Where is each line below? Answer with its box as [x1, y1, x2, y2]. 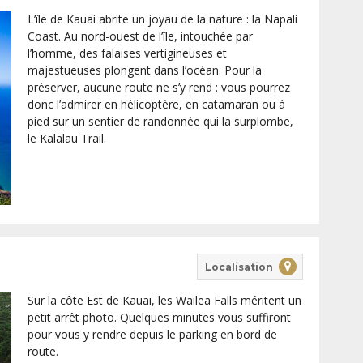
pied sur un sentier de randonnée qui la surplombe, [27, 113, 293, 130]
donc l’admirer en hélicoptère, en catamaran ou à [27, 96, 285, 113]
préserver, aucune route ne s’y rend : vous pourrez [27, 79, 290, 96]
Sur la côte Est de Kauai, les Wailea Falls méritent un [27, 293, 301, 309]
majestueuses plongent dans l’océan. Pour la [27, 62, 262, 79]
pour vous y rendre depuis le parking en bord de [27, 327, 277, 343]
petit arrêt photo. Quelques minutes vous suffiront [27, 310, 291, 326]
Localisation [204, 260, 273, 273]
